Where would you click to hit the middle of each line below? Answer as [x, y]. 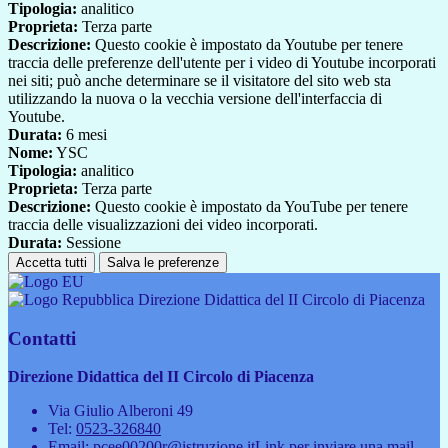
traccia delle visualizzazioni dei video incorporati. [163, 224]
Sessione [91, 242]
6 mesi [84, 134]
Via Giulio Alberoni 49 [120, 411]
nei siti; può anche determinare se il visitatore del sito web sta [199, 80]
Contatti [42, 338]
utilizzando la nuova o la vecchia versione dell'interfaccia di [195, 98]
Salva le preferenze [163, 262]
